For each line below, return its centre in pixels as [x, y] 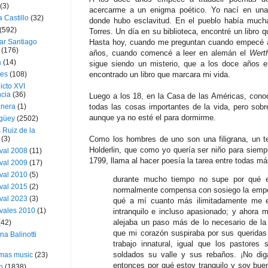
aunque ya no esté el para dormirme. [153, 118]
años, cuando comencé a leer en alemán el [169, 53]
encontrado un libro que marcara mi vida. [160, 75]
